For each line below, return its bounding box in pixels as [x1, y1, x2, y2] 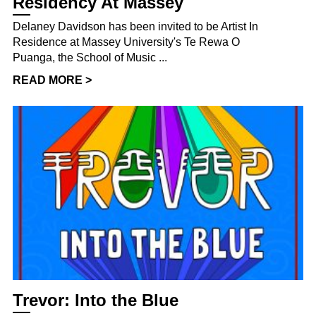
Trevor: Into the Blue [13, 290, 178, 310]
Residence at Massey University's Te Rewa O [13, 35, 240, 48]
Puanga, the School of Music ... [13, 51, 167, 63]
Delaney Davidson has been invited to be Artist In [13, 20, 258, 32]
